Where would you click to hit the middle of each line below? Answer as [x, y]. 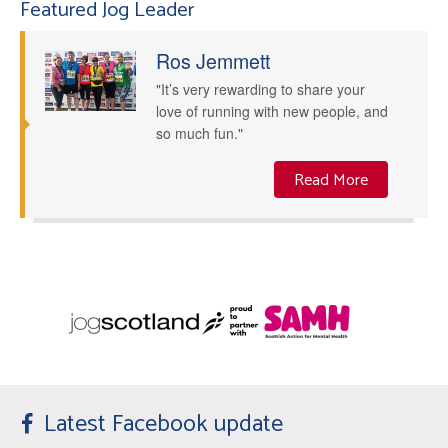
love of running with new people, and [271, 110]
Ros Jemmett [212, 60]
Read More [331, 181]
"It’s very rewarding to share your [260, 88]
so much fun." [199, 132]
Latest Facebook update [163, 425]
